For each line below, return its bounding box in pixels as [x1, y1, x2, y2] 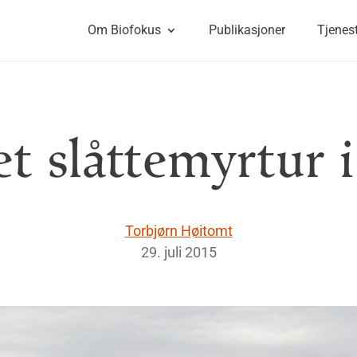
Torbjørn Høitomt [124, 222, 233, 239]
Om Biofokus [87, 22, 161, 37]
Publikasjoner [208, 22, 285, 37]
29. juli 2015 [140, 243, 217, 261]
